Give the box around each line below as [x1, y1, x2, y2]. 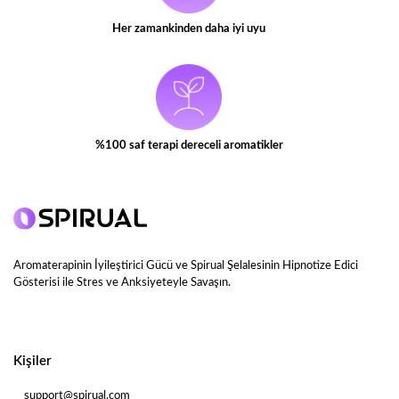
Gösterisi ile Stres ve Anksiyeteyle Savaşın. [13, 276, 231, 289]
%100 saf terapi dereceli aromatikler [94, 140, 283, 152]
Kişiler [13, 354, 52, 368]
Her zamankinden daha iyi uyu [112, 23, 265, 36]
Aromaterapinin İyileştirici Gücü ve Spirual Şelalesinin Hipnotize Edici [13, 259, 358, 272]
